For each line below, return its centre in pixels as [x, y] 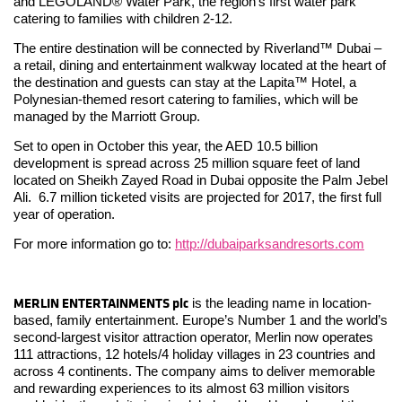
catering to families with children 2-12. [123, 18]
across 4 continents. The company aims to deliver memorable [194, 371]
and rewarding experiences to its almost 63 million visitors [182, 388]
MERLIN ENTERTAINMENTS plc [101, 302]
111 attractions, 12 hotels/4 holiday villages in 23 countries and [194, 354]
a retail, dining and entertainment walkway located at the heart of [200, 65]
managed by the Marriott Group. [107, 116]
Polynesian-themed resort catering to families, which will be [186, 99]
